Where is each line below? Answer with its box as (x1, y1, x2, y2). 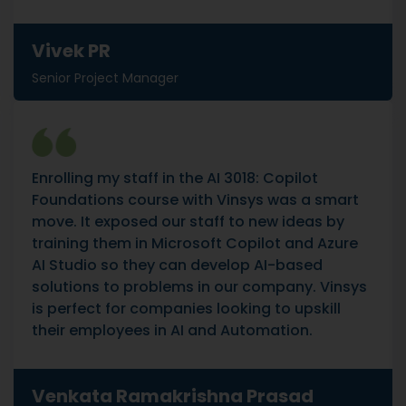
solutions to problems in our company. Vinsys (32, 276, 367, 297)
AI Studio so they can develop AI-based (32, 255, 323, 275)
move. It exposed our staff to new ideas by (32, 211, 344, 232)
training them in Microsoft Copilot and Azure (32, 233, 358, 254)
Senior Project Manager (32, 69, 179, 87)
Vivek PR (32, 38, 111, 63)
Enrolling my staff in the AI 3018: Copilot (32, 168, 318, 188)
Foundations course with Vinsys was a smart (32, 189, 359, 210)
